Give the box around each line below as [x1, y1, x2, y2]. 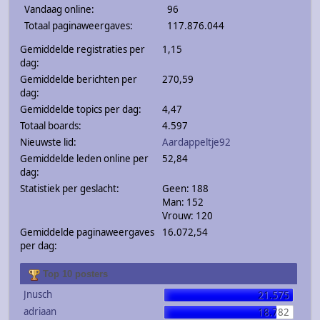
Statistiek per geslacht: [19, 182, 119, 196]
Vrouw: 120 [162, 209, 214, 223]
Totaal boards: [19, 119, 81, 133]
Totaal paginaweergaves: [24, 19, 133, 33]
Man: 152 [162, 196, 204, 209]
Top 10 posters [39, 269, 108, 280]
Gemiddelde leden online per [19, 152, 149, 166]
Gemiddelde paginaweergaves [19, 226, 154, 239]
